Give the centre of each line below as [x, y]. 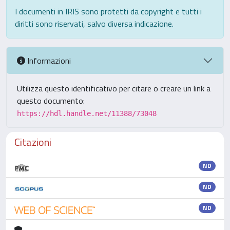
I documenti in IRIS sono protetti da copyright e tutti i [108, 11]
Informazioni [48, 60]
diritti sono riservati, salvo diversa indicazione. [94, 24]
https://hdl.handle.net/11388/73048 [87, 113]
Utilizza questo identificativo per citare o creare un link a [114, 88]
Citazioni [33, 142]
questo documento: [51, 101]
